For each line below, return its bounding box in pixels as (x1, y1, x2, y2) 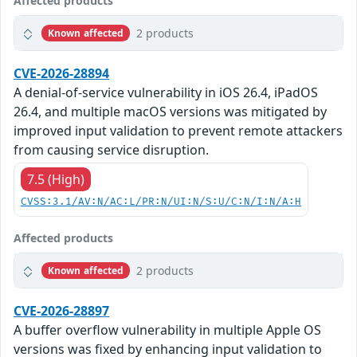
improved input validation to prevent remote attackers (14, 122, 343, 140)
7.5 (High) (27, 171, 84, 189)
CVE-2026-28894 (14, 65, 109, 83)
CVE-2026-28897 (14, 302, 109, 320)
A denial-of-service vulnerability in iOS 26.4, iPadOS (14, 84, 318, 102)
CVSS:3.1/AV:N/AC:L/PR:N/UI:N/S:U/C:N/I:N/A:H (21, 196, 301, 209)
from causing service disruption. (14, 141, 209, 159)
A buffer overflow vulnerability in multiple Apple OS (14, 321, 321, 339)
